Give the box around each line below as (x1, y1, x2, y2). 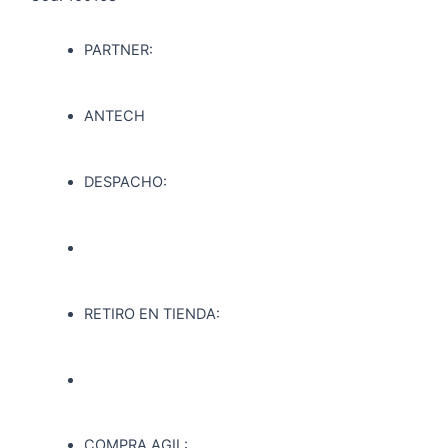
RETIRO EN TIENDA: (83, 304, 220, 323)
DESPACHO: (83, 172, 167, 191)
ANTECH (83, 107, 145, 126)
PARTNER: (83, 41, 153, 60)
